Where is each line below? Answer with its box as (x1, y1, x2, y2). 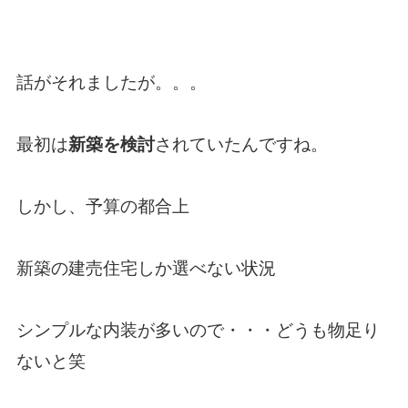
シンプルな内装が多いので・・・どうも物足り (15, 321, 380, 341)
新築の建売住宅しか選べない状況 (15, 259, 276, 279)
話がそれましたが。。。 (15, 73, 207, 93)
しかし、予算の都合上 (15, 197, 189, 217)
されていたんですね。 (154, 135, 328, 155)
